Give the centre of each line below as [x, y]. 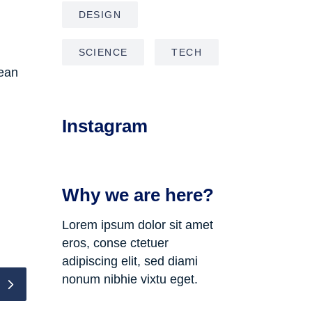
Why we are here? [138, 195]
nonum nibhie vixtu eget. [130, 279]
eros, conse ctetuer [115, 243]
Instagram [104, 126]
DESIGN [100, 14]
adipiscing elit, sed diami [130, 261]
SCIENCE [103, 52]
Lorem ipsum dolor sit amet [137, 225]
